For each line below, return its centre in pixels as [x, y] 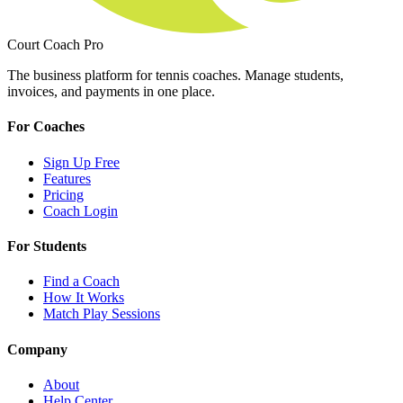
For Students [47, 246]
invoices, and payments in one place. [111, 92]
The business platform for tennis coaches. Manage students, [175, 76]
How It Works [84, 298]
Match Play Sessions [102, 314]
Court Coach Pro [55, 45]
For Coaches [46, 127]
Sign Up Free [81, 162]
